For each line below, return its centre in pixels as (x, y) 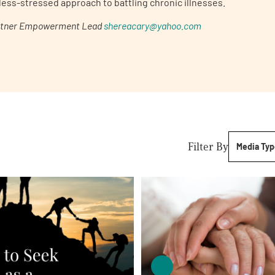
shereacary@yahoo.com (153, 26)
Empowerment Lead (60, 26)
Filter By (208, 147)
